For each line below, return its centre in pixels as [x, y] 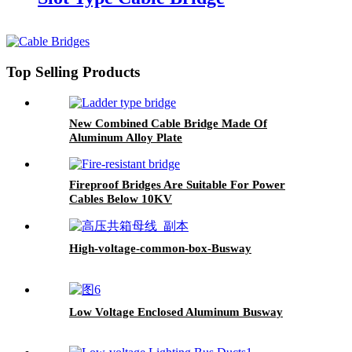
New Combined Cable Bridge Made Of [168, 123]
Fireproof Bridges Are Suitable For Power [177, 184]
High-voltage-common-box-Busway [160, 248]
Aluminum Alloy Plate [126, 137]
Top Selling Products [73, 72]
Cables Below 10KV [121, 198]
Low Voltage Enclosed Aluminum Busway [176, 312]
